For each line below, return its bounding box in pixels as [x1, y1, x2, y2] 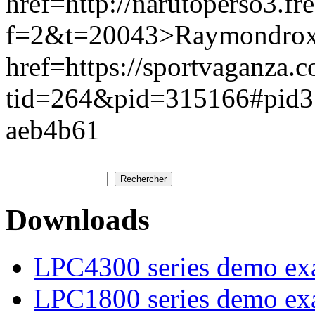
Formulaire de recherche [6, 170, 187, 189]
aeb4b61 [6, 114, 100, 145]
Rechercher [6, 156, 61, 169]
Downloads [6, 202, 150, 236]
